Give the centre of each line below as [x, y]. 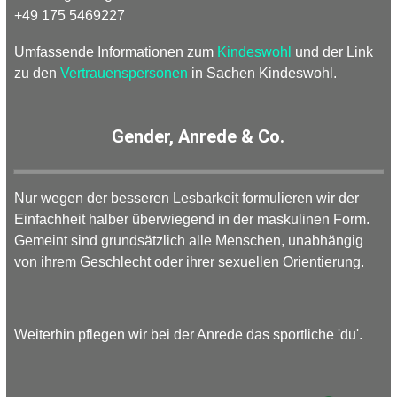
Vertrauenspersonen [125, 74]
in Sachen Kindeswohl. [263, 74]
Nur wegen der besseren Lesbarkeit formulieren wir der [187, 198]
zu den [38, 74]
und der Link [333, 52]
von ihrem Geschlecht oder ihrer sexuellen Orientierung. [190, 262]
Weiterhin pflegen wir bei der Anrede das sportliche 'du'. [189, 334]
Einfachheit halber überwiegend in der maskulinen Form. [192, 219]
